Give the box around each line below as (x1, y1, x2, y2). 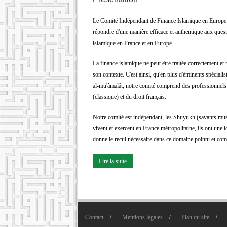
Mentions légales (122, 213, 163, 221)
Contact (85, 213, 103, 221)
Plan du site (181, 213, 209, 221)
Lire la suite (99, 157, 127, 165)
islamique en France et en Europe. (93, 39, 173, 47)
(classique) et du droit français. (93, 93, 166, 100)
